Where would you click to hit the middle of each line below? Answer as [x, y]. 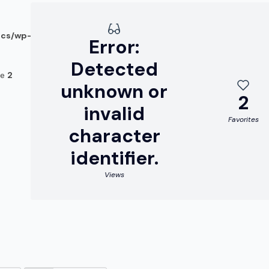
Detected [114, 69]
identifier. [114, 158]
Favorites [243, 119]
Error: [114, 47]
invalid [114, 114]
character [114, 136]
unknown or [114, 92]
